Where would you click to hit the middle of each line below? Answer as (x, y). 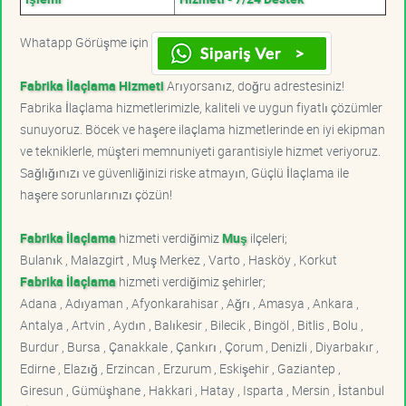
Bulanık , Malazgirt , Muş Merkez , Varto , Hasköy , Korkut (179, 259)
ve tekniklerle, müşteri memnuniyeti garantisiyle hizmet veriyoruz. (200, 150)
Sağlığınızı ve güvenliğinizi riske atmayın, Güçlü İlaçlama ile (184, 172)
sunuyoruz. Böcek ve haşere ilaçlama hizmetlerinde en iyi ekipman (203, 129)
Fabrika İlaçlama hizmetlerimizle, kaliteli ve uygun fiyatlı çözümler (201, 107)
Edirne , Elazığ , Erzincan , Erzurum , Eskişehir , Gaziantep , (180, 368)
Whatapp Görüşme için (86, 42)
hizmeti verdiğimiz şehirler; (191, 281)
